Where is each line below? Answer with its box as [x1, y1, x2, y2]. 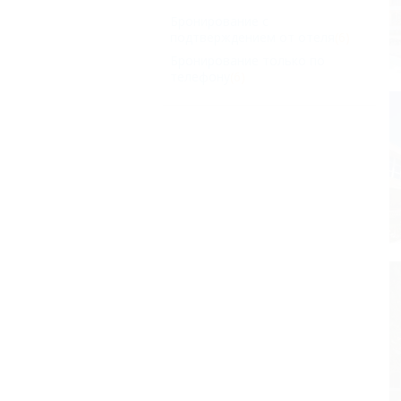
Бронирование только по [170, 51, 325, 69]
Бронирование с [170, 12, 269, 30]
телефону [170, 67, 230, 85]
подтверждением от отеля [170, 28, 335, 46]
